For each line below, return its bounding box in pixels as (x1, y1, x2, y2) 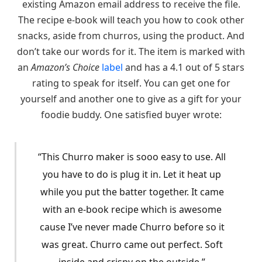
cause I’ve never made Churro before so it (39, 220, 225, 233)
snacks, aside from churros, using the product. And (18, 29, 244, 42)
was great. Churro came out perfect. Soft (41, 237, 223, 251)
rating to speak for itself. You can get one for (32, 76, 230, 89)
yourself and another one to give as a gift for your (20, 92, 242, 105)
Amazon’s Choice (31, 60, 99, 74)
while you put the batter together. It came (40, 185, 224, 198)
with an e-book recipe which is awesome (42, 202, 222, 216)
